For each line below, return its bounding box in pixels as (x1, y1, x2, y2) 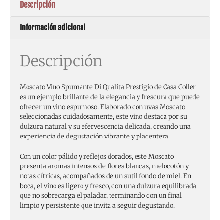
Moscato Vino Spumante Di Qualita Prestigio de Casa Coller (20, 82, 196, 91)
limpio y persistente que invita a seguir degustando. (20, 201, 175, 210)
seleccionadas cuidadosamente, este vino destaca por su (20, 112, 187, 121)
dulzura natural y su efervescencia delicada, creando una (20, 122, 191, 131)
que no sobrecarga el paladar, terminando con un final (20, 191, 182, 200)
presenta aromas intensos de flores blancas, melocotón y (20, 162, 189, 170)
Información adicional (20, 23, 86, 33)
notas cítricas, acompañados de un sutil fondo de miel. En (20, 171, 191, 180)
